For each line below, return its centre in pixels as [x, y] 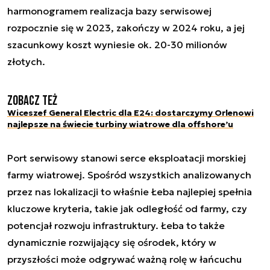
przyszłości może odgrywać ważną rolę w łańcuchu [124, 259]
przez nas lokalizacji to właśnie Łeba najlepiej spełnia [130, 191]
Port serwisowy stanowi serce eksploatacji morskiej [127, 158]
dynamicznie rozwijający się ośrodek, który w [112, 242]
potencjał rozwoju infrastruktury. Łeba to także [116, 225]
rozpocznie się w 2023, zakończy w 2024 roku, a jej [126, 27]
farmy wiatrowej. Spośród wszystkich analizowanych [129, 174]
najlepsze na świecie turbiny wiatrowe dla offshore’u [120, 124]
